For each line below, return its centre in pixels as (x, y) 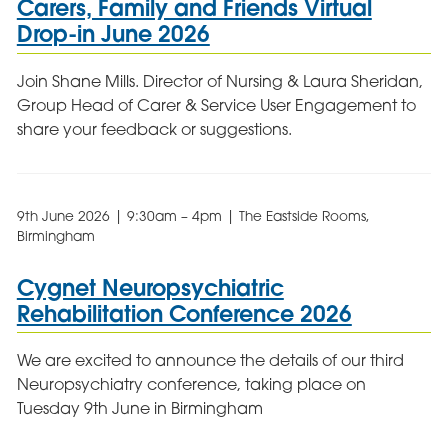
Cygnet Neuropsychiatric (150, 287)
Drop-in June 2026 (113, 34)
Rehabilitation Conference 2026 (184, 313)
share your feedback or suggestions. (154, 128)
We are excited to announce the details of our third (210, 360)
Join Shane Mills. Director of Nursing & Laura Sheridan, (219, 80)
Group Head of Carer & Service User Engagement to (216, 104)
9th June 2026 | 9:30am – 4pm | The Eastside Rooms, (193, 215)
